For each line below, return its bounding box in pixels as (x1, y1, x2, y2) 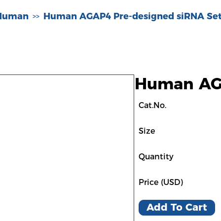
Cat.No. (139, 101, 166, 110)
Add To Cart (147, 201, 207, 213)
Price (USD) (139, 178, 183, 187)
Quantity (139, 152, 174, 161)
